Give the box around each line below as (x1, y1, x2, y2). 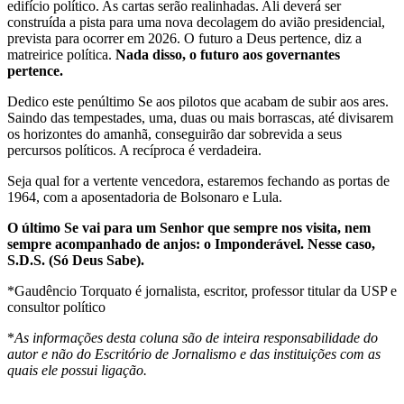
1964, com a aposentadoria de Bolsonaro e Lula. (7, 189, 282, 206)
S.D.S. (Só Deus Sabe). (7, 252, 144, 269)
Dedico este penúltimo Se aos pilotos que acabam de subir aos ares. (7, 94, 389, 110)
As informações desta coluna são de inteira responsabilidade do (14, 330, 378, 346)
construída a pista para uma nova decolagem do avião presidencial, (7, 14, 385, 31)
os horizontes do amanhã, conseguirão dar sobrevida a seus (7, 126, 342, 142)
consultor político (7, 299, 106, 316)
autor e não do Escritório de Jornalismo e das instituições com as (7, 346, 381, 363)
